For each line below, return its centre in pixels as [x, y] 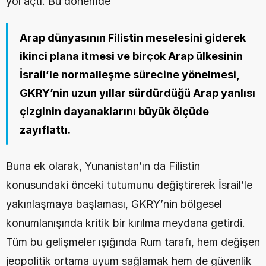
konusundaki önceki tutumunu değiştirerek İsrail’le [129, 185]
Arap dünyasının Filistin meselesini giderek [133, 38]
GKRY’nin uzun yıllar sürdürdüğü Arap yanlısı [137, 93]
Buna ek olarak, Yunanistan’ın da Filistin [103, 166]
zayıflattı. [45, 130]
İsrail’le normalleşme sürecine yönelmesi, [129, 75]
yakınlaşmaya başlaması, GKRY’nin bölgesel [114, 204]
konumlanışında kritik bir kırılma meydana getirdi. [126, 223]
